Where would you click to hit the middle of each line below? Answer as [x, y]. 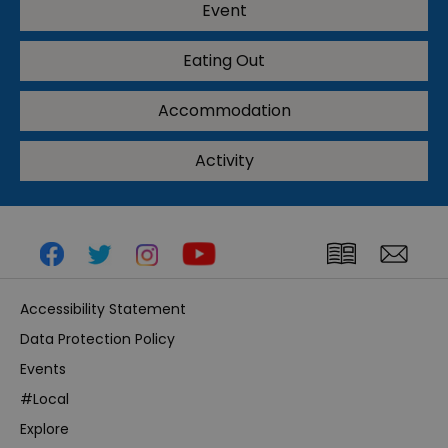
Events [43, 369]
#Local [44, 399]
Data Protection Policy [97, 339]
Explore [44, 429]
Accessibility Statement [103, 309]
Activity [224, 161]
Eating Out [224, 61]
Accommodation [224, 111]
